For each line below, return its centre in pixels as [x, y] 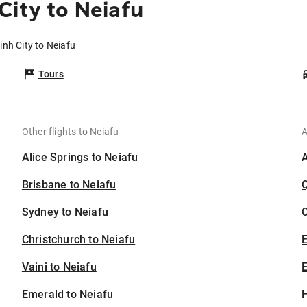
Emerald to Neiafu [67, 295]
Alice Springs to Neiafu [80, 158]
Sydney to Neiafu [65, 212]
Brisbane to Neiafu [69, 185]
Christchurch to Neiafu [78, 240]
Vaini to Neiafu [59, 267]
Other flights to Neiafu [70, 132]
